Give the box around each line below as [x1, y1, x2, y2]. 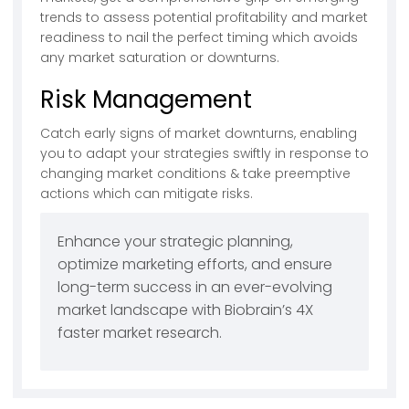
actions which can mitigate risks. [40, 184, 253, 203]
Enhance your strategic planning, [58, 230, 293, 252]
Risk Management [40, 82, 252, 116]
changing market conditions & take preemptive [40, 163, 351, 183]
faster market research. [58, 321, 222, 343]
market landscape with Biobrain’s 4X [58, 299, 313, 320]
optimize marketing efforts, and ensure [58, 253, 332, 275]
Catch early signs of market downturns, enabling [40, 123, 357, 142]
